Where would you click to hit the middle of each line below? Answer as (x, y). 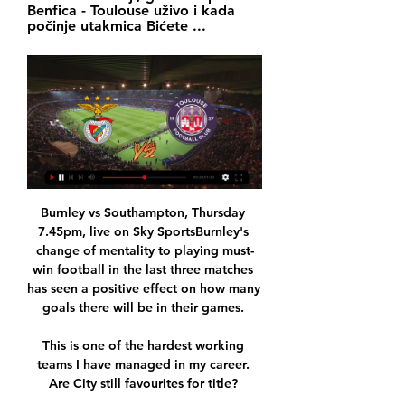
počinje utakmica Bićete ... (117, 26)
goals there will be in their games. (145, 308)
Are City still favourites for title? (145, 384)
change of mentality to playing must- (145, 251)
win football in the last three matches (143, 270)
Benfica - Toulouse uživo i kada (131, 10)
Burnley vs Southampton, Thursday (143, 213)
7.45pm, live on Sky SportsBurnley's (143, 232)
